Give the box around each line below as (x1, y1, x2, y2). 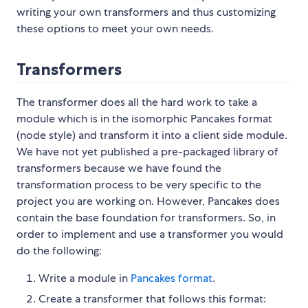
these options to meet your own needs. (16, 21, 214, 36)
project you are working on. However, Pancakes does (16, 194, 280, 209)
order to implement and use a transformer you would (16, 227, 283, 242)
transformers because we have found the (16, 161, 221, 176)
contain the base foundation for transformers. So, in (16, 210, 276, 225)
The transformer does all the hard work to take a (16, 95, 257, 110)
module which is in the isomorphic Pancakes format (16, 111, 272, 126)
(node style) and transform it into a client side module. (16, 128, 287, 143)
